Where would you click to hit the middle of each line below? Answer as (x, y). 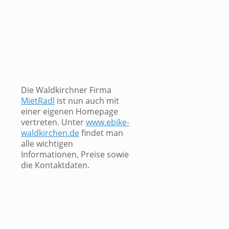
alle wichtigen (47, 144)
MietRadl (38, 101)
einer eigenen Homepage (70, 112)
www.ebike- (108, 122)
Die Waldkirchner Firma (66, 90)
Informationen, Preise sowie (75, 155)
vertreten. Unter (53, 122)
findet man (101, 133)
